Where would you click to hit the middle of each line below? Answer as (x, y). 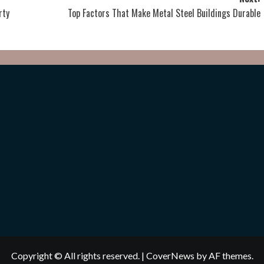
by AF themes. (224, 255)
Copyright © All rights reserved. (76, 255)
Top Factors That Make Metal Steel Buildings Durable (164, 13)
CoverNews (170, 255)
